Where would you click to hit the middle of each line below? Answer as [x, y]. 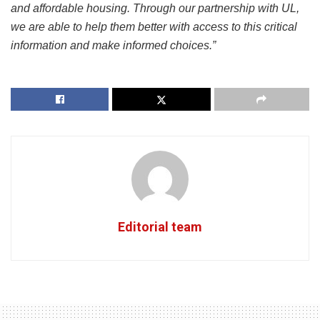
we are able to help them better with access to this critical [154, 27]
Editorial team [160, 227]
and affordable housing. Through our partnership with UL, [155, 9]
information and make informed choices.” [113, 46]
